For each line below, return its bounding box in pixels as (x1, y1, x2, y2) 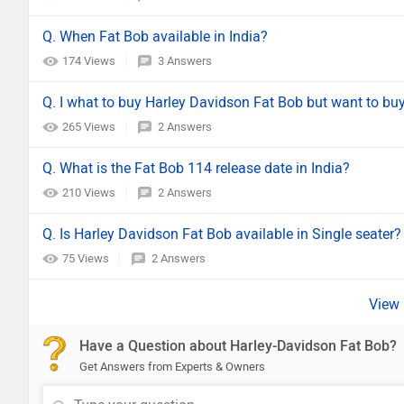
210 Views (62, 186, 118, 199)
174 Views (62, 54, 118, 68)
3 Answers (158, 54, 212, 68)
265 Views (62, 120, 118, 133)
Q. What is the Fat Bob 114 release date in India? (42, 160, 350, 177)
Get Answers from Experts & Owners (79, 360, 265, 373)
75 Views (62, 252, 112, 265)
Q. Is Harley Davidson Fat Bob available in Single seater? (42, 225, 401, 243)
